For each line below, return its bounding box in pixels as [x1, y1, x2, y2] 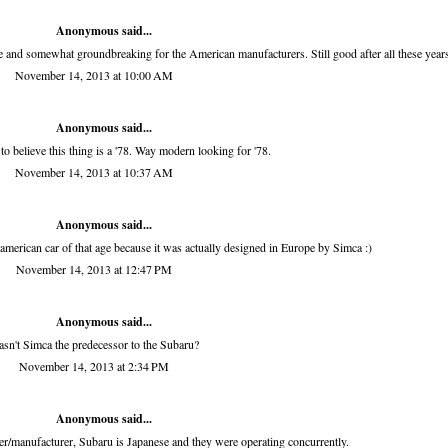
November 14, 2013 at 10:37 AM [15, 164, 173, 181]
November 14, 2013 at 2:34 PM [19, 358, 169, 375]
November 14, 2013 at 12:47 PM [16, 261, 172, 278]
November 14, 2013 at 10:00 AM [15, 67, 173, 84]
